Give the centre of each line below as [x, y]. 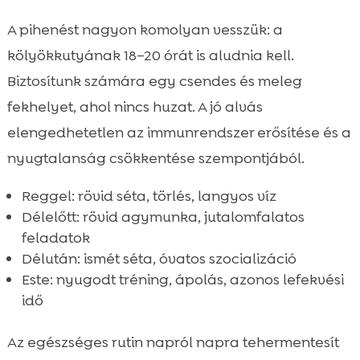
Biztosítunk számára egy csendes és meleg [154, 82]
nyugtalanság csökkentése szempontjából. [155, 159]
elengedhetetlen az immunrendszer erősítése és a [179, 133]
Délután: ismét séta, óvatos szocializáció [159, 259]
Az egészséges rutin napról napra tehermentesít [173, 343]
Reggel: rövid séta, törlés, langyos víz [149, 196]
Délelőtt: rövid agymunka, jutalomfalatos [163, 217]
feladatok [55, 238]
